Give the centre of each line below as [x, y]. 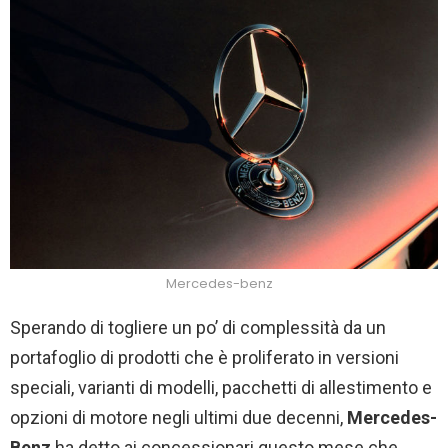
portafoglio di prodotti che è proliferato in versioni [204, 357]
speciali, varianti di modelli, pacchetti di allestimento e [221, 387]
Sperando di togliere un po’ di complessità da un [198, 327]
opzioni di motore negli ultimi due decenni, [176, 417]
